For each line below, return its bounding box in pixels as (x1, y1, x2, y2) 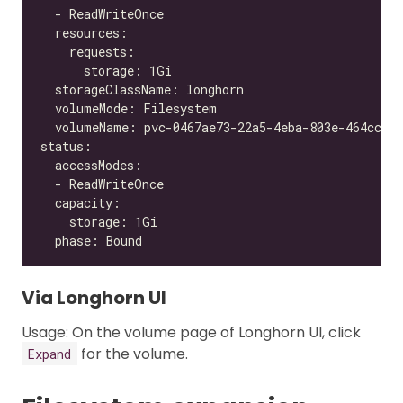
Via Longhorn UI (22, 284, 166, 310)
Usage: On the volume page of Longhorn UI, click (22, 321, 361, 343)
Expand (28, 345, 71, 363)
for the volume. (77, 343, 188, 364)
